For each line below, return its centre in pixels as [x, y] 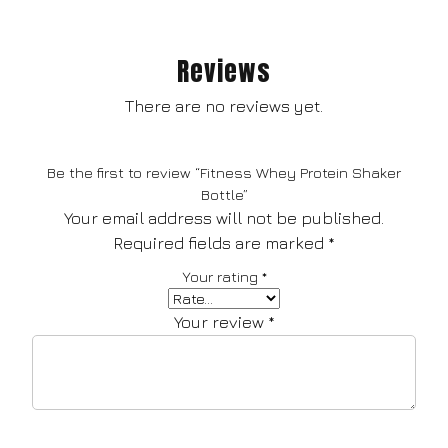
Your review [220, 322]
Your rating [221, 277]
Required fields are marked [220, 243]
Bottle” [224, 195]
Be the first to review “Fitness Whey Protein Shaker [224, 173]
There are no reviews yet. [224, 105]
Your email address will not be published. [224, 218]
